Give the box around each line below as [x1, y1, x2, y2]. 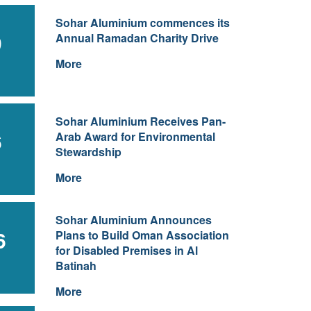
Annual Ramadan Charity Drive [55, 30, 219, 46]
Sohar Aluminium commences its [55, 15, 230, 31]
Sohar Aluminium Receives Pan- [55, 113, 226, 129]
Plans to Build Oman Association [55, 227, 229, 243]
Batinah [55, 258, 96, 274]
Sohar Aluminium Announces [55, 212, 212, 228]
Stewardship [55, 144, 121, 160]
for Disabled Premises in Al [55, 242, 198, 258]
